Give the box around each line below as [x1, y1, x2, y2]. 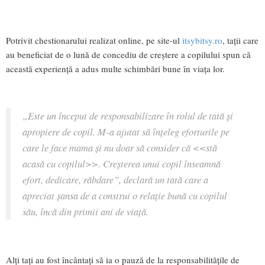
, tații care [222, 34, 258, 46]
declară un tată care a [124, 173, 208, 186]
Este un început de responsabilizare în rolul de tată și [28, 109, 233, 122]
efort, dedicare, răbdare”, [22, 173, 124, 186]
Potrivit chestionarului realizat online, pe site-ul [6, 34, 182, 46]
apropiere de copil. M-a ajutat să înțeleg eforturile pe [22, 125, 230, 138]
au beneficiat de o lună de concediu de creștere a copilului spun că [6, 48, 251, 60]
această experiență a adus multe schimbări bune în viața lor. [6, 62, 225, 75]
